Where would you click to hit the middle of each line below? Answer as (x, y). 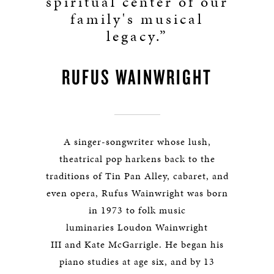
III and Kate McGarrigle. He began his (137, 244)
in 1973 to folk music (137, 210)
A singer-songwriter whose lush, (137, 142)
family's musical (137, 19)
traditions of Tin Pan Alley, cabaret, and (137, 176)
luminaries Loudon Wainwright (137, 227)
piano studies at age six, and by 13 (137, 261)
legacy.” (137, 36)
